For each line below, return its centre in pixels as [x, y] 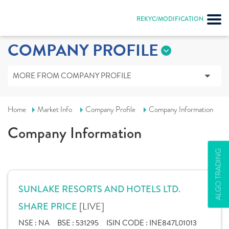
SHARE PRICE [49, 207]
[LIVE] [92, 206]
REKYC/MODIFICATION [170, 19]
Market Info [55, 109]
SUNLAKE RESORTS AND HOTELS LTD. [99, 189]
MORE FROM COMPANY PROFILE [72, 76]
